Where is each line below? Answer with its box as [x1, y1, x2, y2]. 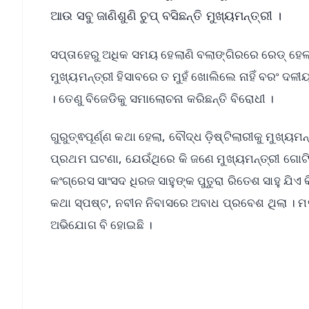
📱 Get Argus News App [144, 285, 306, 304]
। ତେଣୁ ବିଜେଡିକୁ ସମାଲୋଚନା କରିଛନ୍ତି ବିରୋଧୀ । [50, 90, 277, 106]
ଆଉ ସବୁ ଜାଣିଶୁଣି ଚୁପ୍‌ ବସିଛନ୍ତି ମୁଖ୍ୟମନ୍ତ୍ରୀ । [50, 6, 282, 23]
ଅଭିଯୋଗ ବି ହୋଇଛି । [50, 216, 153, 232]
